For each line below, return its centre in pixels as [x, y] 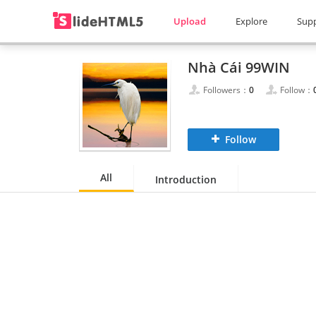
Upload [190, 21]
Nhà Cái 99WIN [239, 67]
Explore [251, 21]
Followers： [226, 90]
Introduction [186, 180]
